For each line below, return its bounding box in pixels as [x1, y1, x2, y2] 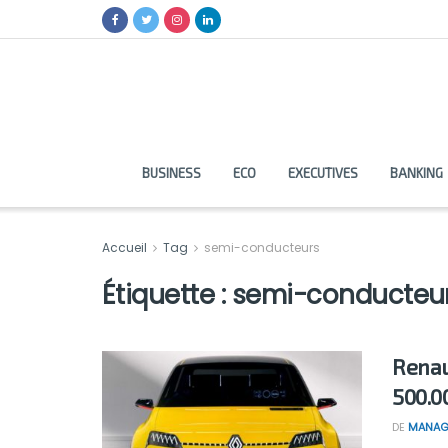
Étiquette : [102, 277, 232, 313]
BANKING [389, 165, 443, 181]
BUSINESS [141, 165, 201, 181]
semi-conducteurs [204, 239, 320, 256]
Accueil [102, 239, 150, 256]
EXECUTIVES [287, 165, 358, 181]
